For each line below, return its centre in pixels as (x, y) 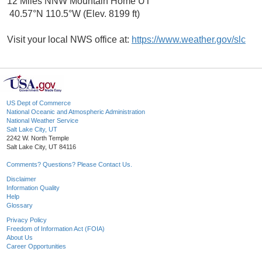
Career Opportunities (36, 247)
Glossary (20, 206)
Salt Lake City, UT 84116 (41, 147)
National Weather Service (42, 121)
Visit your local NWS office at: (69, 40)
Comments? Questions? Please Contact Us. (69, 165)
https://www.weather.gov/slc (189, 40)
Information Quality (33, 188)
